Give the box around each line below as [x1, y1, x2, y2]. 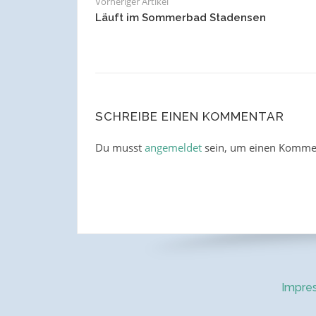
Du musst [95, 140, 145, 155]
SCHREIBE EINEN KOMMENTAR [95, 109, 284, 124]
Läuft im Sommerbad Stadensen [95, 11, 266, 25]
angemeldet [144, 140, 202, 155]
